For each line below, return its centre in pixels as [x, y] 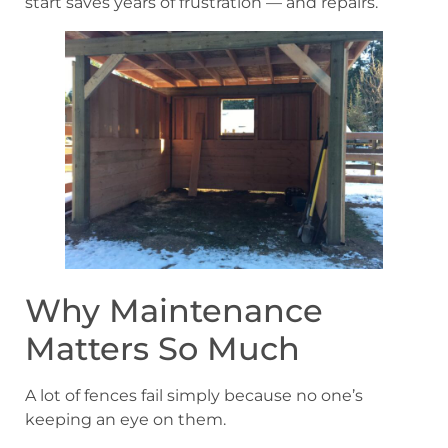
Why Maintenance [174, 311]
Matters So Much [162, 349]
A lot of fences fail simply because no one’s [194, 396]
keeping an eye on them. [125, 420]
